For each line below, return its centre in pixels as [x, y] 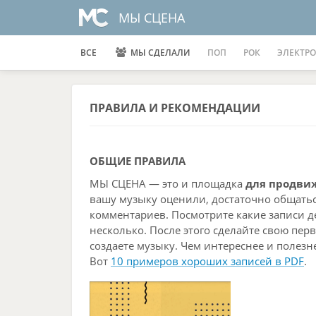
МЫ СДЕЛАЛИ [159, 53]
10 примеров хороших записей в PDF [207, 261]
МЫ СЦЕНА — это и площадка [168, 183]
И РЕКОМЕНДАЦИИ [205, 108]
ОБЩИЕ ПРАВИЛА [138, 161]
